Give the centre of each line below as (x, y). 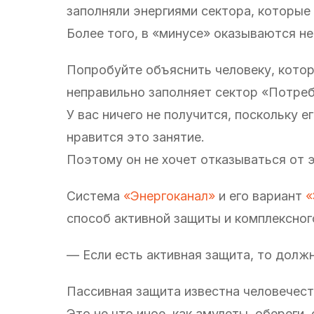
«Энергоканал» (169, 196)
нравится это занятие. (136, 137)
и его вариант (260, 196)
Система (95, 196)
